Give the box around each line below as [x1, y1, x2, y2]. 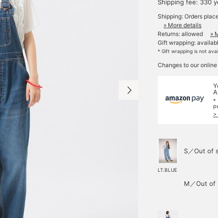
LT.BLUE [158, 167, 177, 173]
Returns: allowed [158, 30, 203, 37]
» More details [163, 21, 201, 29]
